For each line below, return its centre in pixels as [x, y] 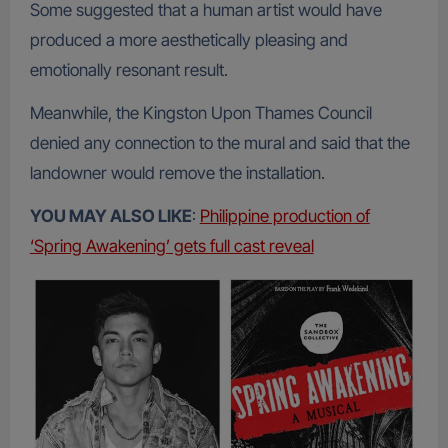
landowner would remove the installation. [179, 173]
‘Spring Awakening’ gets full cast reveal [171, 246]
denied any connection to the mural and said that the [219, 143]
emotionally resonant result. [130, 70]
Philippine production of [284, 216]
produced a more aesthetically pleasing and [188, 40]
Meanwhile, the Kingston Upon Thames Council [200, 113]
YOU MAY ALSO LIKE [110, 216]
